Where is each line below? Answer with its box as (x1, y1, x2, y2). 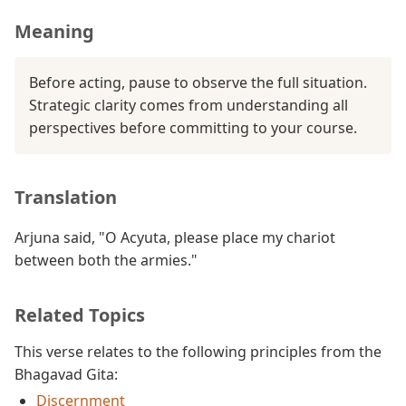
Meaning (14, 19, 94, 43)
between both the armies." (14, 250, 198, 270)
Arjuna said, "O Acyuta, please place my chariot (14, 227, 335, 247)
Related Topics (14, 303, 145, 327)
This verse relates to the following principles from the (14, 342, 382, 362)
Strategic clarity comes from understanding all (29, 95, 348, 115)
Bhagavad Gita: (14, 364, 118, 384)
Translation (14, 185, 117, 209)
